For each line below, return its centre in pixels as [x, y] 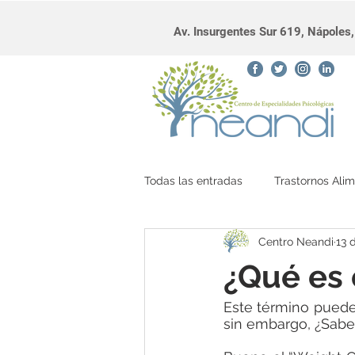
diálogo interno [215, 244]
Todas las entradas [193, 180]
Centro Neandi [296, 241]
